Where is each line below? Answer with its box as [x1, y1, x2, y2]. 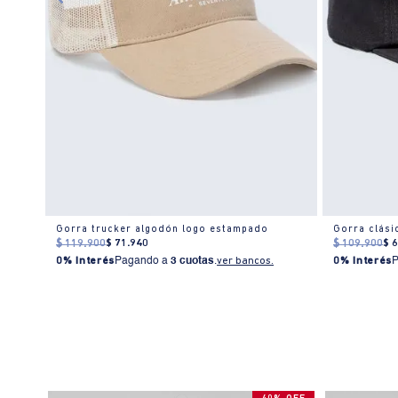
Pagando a [115, 256, 171, 267]
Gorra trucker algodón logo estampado [56, 225, 269, 235]
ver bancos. [217, 256, 275, 267]
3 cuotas [171, 256, 215, 267]
